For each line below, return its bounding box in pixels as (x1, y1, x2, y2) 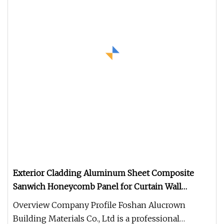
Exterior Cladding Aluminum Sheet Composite (13, 168, 194, 178)
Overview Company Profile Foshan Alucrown (13, 200, 185, 210)
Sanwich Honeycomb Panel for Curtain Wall (13, 181, 181, 191)
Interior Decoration (13, 195, 88, 205)
